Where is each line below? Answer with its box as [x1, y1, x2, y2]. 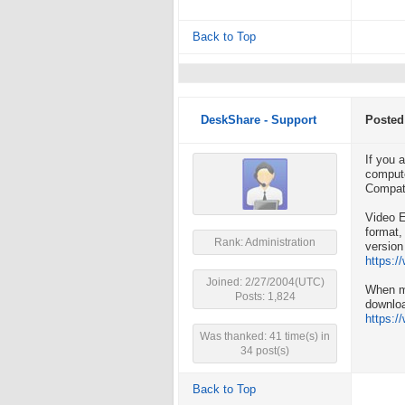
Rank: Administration [214, 236, 316, 249]
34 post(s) [240, 344, 289, 357]
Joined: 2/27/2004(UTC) [205, 276, 325, 288]
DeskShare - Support [201, 114, 316, 127]
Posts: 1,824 [234, 290, 296, 303]
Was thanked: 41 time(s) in [200, 330, 330, 343]
